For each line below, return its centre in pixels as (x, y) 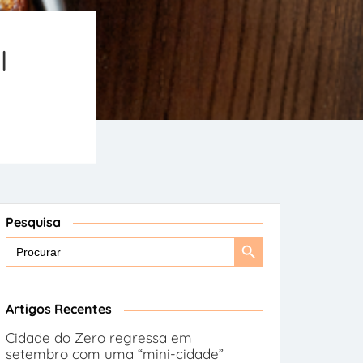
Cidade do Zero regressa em (99, 337)
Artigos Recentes (59, 309)
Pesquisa (33, 222)
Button (255, 280)
